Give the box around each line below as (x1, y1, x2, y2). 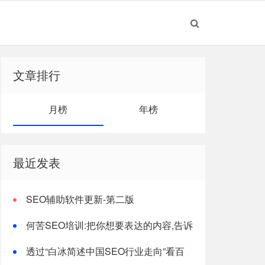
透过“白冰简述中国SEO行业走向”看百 (26, 244, 185, 258)
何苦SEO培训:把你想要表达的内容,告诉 (26, 218, 193, 232)
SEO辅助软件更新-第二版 (26, 192, 134, 206)
